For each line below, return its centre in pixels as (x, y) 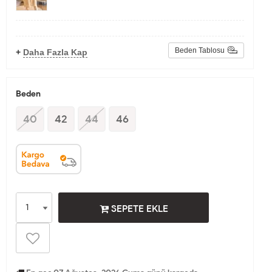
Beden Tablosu (200, 51)
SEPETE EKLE (138, 209)
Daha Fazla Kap (55, 53)
